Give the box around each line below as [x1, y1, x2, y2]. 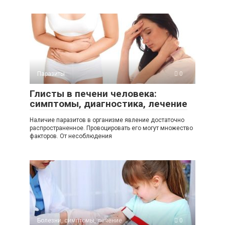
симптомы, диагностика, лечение [30, 98, 187, 109]
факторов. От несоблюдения [30, 133, 112, 140]
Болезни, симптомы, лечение [37, 217, 122, 224]
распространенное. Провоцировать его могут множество [30, 125, 193, 132]
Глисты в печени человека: [30, 88, 157, 99]
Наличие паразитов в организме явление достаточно [30, 117, 184, 124]
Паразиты [37, 70, 65, 77]
